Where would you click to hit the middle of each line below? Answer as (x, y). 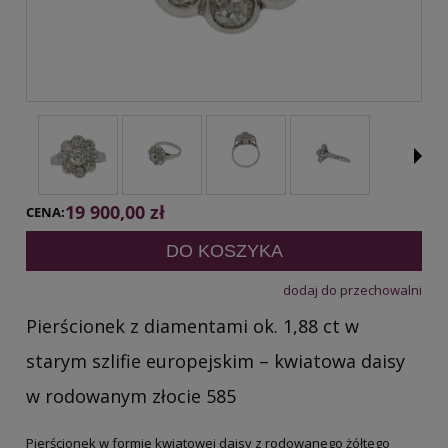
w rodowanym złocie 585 (131, 395)
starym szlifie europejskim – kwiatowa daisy (215, 360)
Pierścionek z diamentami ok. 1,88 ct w (192, 325)
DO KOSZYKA (224, 250)
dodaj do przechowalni (352, 289)
